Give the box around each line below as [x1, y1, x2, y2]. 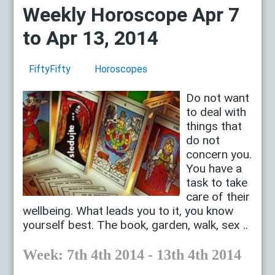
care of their [186, 189, 250, 204]
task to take [186, 175, 248, 190]
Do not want [186, 90, 250, 105]
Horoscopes [95, 63, 148, 75]
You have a [186, 161, 242, 176]
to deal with [186, 104, 247, 119]
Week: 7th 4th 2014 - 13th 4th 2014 [23, 246, 242, 263]
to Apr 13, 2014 [23, 26, 159, 50]
